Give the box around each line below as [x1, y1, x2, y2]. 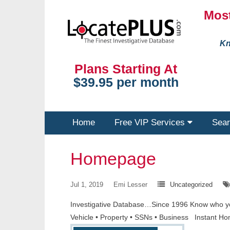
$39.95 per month [73, 75, 179, 90]
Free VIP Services [114, 118, 187, 127]
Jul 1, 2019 [70, 181, 103, 188]
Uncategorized [170, 181, 213, 188]
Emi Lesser [113, 181, 147, 188]
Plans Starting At [74, 62, 178, 76]
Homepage [70, 149, 156, 168]
